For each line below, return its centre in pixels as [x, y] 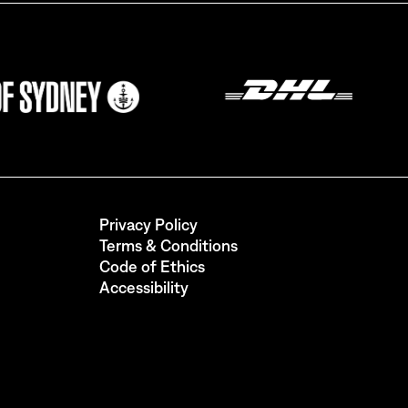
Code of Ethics [152, 266]
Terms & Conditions [168, 245]
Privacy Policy [148, 224]
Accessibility [144, 287]
